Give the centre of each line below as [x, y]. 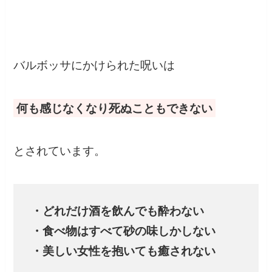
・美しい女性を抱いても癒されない [123, 251]
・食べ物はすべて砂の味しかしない [123, 231]
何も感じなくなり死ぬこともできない [115, 108]
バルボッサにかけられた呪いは [94, 65]
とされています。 [60, 151]
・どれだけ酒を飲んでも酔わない [117, 211]
